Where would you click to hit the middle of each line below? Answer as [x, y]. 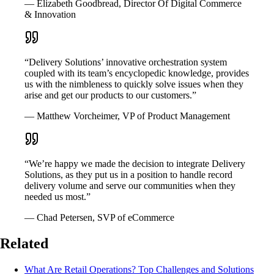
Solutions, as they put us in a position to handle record [128, 175]
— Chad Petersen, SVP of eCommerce [99, 218]
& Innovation [50, 15]
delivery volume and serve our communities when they [130, 186]
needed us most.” [57, 197]
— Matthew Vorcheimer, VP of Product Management [127, 116]
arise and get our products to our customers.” [110, 95]
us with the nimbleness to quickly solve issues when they [134, 84]
